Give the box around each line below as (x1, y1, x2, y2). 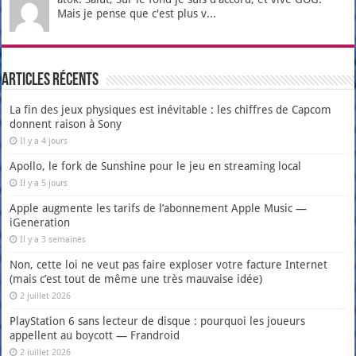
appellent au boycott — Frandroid (10, 328, 180, 342)
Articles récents (2, 71, 99, 90)
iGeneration (10, 215, 71, 229)
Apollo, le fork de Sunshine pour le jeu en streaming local (10, 159, 302, 172)
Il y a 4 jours (20, 135, 68, 146)
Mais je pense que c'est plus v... (57, 6, 217, 20)
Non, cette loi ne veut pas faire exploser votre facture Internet (10, 257, 328, 271)
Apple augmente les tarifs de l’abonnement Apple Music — (10, 201, 308, 215)
